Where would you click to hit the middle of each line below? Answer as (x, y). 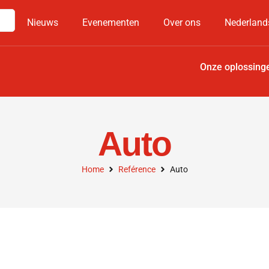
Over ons (182, 23)
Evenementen (111, 23)
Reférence (137, 169)
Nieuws (43, 23)
